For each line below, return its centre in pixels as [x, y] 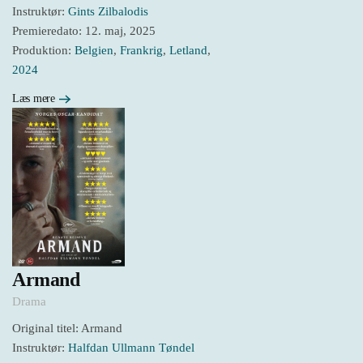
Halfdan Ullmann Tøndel [131, 347]
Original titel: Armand [67, 328]
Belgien [94, 51]
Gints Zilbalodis [108, 12]
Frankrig [141, 51]
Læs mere [34, 98]
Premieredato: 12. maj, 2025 [84, 31]
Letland [188, 51]
